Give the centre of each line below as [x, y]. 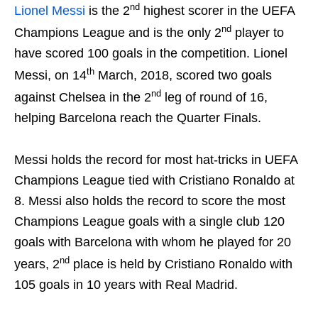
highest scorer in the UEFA [217, 11]
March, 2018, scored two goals [183, 75]
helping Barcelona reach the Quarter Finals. [138, 118]
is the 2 [108, 11]
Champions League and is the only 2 [118, 33]
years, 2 [37, 264]
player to [258, 33]
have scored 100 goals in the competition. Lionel [151, 53]
